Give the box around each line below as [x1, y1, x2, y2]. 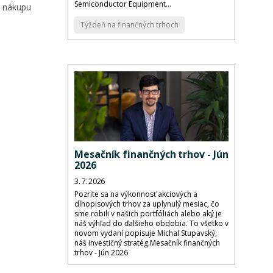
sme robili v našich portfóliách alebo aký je [74, 208, 222, 219]
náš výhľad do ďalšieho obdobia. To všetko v [74, 218, 229, 229]
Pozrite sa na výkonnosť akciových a [74, 189, 197, 200]
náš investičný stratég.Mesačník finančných [74, 238, 220, 249]
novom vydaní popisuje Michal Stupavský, [74, 228, 217, 239]
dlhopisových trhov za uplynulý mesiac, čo [74, 199, 219, 210]
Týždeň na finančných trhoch [80, 19, 179, 30]
